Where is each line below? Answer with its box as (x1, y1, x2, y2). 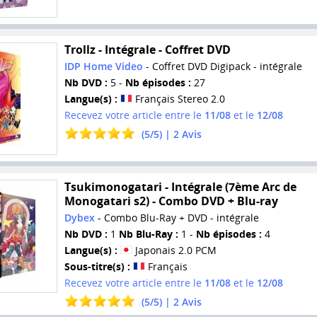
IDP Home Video (64, 59, 143, 73)
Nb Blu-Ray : (118, 227, 178, 241)
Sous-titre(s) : (64, 260, 130, 274)
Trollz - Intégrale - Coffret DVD (64, 41, 231, 57)
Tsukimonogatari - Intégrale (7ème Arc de (64, 179, 296, 195)
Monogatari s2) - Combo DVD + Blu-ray (64, 193, 278, 209)
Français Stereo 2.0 (132, 91, 225, 105)
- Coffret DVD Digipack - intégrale (142, 59, 302, 73)
